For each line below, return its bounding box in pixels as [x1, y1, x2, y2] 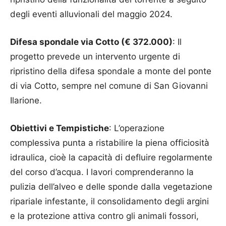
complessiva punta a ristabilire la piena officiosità [10, 137, 209, 148]
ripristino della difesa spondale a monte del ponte [10, 66, 211, 76]
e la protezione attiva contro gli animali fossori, [10, 210, 199, 221]
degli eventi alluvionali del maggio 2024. [10, 9, 173, 19]
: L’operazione [109, 123, 164, 133]
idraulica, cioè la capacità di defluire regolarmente [10, 152, 212, 162]
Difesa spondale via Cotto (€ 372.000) [10, 36, 173, 47]
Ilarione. [10, 95, 42, 105]
